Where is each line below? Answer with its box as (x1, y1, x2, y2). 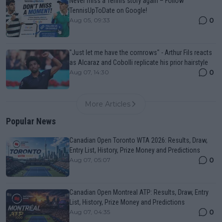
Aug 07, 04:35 (69, 208, 110, 216)
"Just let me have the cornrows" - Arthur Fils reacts (69, 48, 212, 56)
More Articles (85, 99, 130, 109)
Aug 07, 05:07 (69, 156, 111, 164)
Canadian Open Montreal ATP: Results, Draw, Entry (69, 188, 209, 196)
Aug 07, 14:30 (69, 68, 109, 76)
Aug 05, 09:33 (69, 16, 110, 24)
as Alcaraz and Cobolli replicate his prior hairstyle (69, 58, 208, 66)
